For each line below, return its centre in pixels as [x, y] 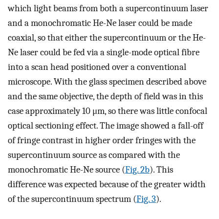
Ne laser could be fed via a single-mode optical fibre [104, 52]
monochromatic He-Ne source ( [66, 169]
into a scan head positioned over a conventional [97, 67]
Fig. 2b [137, 169]
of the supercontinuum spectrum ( [72, 199]
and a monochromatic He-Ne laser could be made [100, 23]
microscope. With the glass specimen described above [107, 81]
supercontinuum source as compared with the [94, 155]
